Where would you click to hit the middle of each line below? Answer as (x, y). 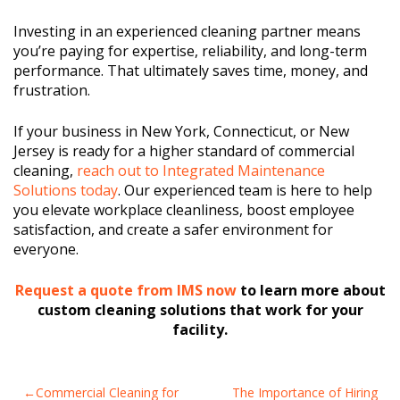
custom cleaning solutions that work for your (200, 309)
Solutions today (66, 190)
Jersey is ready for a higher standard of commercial (184, 150)
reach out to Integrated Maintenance (201, 170)
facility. (200, 329)
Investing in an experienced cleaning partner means (187, 31)
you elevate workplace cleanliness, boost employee (184, 209)
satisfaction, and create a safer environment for (173, 229)
